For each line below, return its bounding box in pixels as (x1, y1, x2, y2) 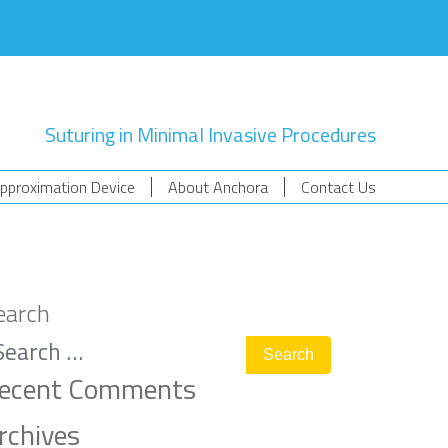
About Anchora (168, 175, 268, 199)
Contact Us (301, 175, 376, 199)
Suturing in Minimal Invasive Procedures (45, 119, 376, 150)
